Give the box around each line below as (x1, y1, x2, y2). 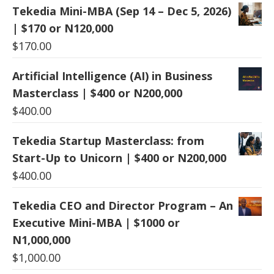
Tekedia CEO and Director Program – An (12, 198, 233, 213)
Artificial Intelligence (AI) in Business (12, 68, 212, 84)
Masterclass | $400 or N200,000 (12, 86, 182, 101)
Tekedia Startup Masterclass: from (12, 133, 204, 149)
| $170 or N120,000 (12, 21, 113, 36)
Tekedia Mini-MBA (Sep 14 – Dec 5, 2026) (12, 4, 231, 19)
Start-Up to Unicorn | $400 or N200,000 (12, 150, 226, 166)
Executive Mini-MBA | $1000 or (12, 215, 180, 231)
